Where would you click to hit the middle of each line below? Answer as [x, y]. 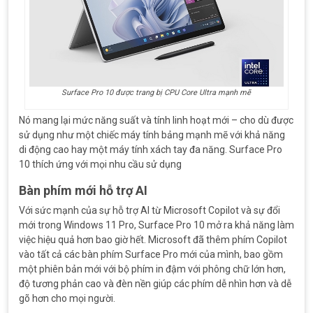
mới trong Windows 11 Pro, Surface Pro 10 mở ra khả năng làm [156, 225]
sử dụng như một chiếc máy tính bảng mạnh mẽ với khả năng [152, 134]
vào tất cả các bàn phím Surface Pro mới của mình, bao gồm [151, 254]
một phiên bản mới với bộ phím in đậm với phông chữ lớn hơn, [152, 269]
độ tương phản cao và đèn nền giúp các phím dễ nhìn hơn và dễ [155, 283]
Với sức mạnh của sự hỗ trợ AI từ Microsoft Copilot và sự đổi [150, 210]
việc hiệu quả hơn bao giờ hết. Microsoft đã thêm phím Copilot [153, 239]
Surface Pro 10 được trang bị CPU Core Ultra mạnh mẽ [156, 92]
